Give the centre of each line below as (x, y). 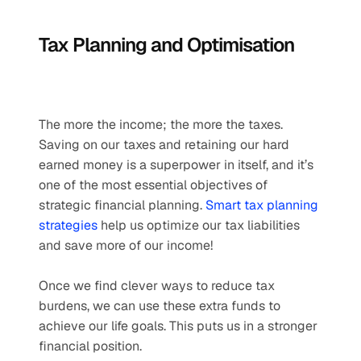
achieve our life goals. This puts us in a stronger (178, 326)
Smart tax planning (262, 205)
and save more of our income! (127, 245)
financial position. (90, 346)
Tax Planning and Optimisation (166, 45)
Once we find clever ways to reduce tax (157, 286)
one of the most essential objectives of (153, 185)
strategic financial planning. (122, 205)
